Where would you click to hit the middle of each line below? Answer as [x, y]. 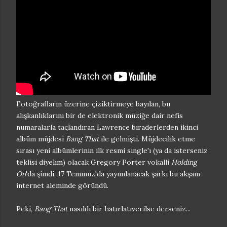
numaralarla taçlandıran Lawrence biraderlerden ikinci [107, 127]
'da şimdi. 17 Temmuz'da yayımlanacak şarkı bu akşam [113, 174]
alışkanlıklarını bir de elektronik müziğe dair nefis [100, 116]
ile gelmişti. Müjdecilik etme [147, 139]
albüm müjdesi [41, 139]
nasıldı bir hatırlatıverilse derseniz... [129, 209]
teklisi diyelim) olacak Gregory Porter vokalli [94, 162]
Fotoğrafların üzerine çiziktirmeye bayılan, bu [93, 104]
